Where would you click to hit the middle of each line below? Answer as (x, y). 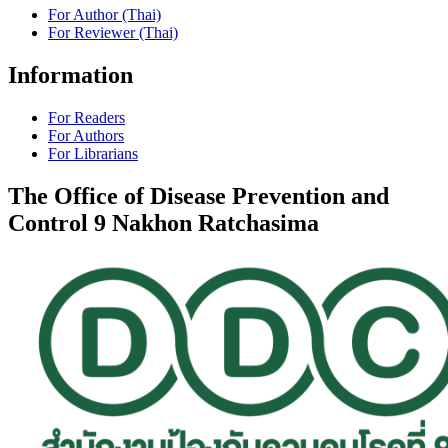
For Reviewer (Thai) (113, 33)
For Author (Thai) (104, 15)
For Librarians (93, 154)
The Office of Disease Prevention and (198, 196)
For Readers (86, 118)
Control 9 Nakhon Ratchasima (163, 223)
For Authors (86, 136)
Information (70, 75)
